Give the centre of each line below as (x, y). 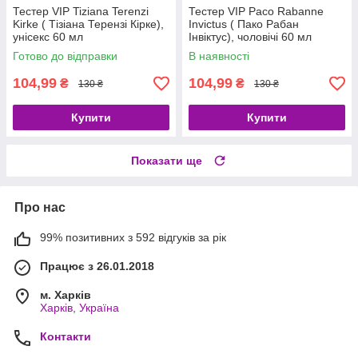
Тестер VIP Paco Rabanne (256, 12)
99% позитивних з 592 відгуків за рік (133, 238)
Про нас (40, 208)
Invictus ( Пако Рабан (244, 24)
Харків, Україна (80, 308)
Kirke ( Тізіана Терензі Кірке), (88, 24)
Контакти (66, 337)
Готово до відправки (65, 56)
